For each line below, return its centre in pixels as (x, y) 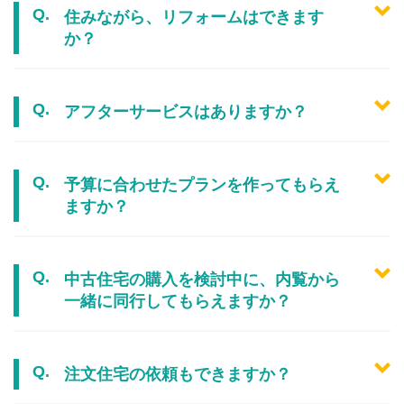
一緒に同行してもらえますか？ (178, 302)
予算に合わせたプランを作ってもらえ (202, 185)
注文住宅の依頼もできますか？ (178, 375)
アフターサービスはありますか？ (186, 112)
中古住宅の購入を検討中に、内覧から (202, 280)
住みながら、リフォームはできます (194, 18)
